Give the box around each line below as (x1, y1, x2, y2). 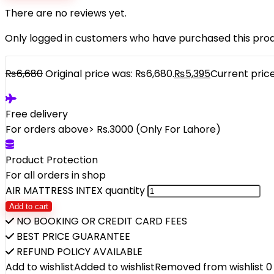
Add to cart (9, 202, 48, 211)
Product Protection (6, 153, 98, 167)
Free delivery (6, 107, 68, 121)
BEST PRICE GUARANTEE (14, 229, 130, 243)
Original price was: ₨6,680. (45, 67, 174, 81)
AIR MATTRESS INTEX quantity (6, 183, 145, 198)
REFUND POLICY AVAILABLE (14, 245, 143, 259)
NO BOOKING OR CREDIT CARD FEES (14, 214, 187, 228)
